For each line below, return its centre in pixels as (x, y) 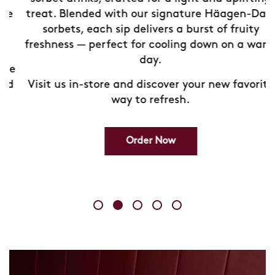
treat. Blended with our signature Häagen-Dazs (137, 14)
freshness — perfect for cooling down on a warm (137, 45)
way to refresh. (137, 100)
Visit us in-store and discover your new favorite (137, 85)
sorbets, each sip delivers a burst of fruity (137, 29)
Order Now (137, 141)
